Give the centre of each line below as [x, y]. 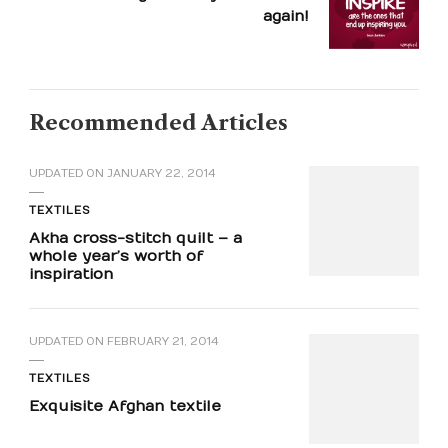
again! [286, 16]
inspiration [71, 274]
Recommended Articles [158, 123]
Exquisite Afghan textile [125, 406]
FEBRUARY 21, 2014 [163, 342]
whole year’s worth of [116, 256]
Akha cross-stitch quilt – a [135, 238]
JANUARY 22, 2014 [161, 174]
